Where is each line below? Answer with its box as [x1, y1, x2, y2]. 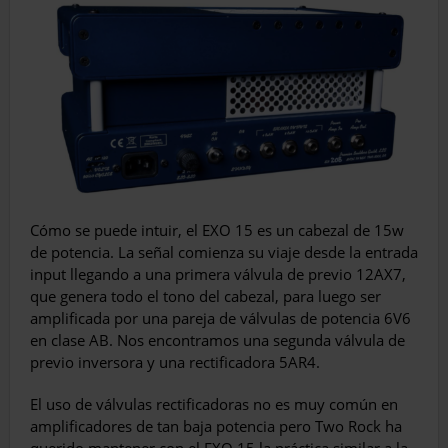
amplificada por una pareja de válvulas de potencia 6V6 [30, 308, 411, 329]
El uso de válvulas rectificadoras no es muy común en [30, 394, 398, 415]
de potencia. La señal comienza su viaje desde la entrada [30, 242, 418, 263]
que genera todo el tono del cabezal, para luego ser [30, 286, 381, 307]
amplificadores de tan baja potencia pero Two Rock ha [30, 416, 402, 437]
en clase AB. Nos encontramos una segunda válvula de [30, 330, 405, 351]
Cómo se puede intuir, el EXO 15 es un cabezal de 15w [30, 220, 404, 241]
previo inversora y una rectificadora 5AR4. [30, 352, 320, 373]
